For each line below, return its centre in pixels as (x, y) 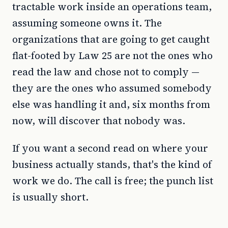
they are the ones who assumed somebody (112, 88)
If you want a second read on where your (110, 148)
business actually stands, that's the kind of (112, 164)
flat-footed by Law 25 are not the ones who (112, 55)
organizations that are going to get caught (111, 39)
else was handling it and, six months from (111, 104)
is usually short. (50, 197)
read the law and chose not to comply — (106, 72)
